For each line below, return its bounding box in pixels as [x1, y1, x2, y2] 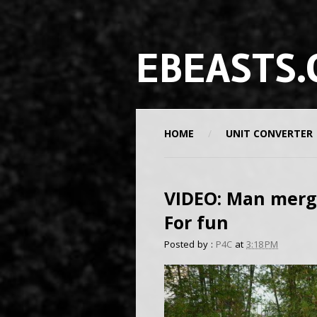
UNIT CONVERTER [226, 127, 313, 140]
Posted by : [164, 238, 213, 250]
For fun [164, 210, 229, 234]
